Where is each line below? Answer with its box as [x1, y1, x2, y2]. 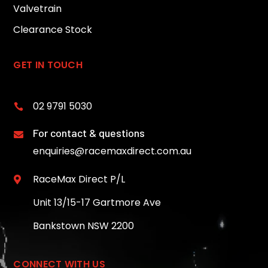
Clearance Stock [13, 22, 93, 36]
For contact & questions [32, 126, 145, 139]
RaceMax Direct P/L [32, 172, 125, 186]
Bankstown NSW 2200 [32, 218, 134, 233]
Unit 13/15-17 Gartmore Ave [32, 195, 161, 209]
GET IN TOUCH [13, 57, 83, 72]
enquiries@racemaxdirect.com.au [32, 144, 191, 158]
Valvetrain [13, 1, 62, 16]
